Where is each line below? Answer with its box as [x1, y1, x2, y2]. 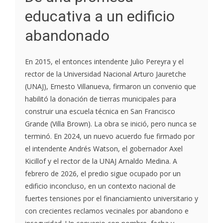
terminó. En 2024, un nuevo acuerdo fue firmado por [25, 131, 195, 141]
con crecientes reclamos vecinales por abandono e [25, 206, 189, 216]
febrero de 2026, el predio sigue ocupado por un [25, 169, 181, 179]
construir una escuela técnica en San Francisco [25, 107, 175, 116]
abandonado [25, 27, 110, 45]
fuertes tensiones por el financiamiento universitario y [25, 194, 198, 204]
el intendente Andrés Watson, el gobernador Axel [25, 144, 183, 154]
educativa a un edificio [25, 7, 175, 25]
